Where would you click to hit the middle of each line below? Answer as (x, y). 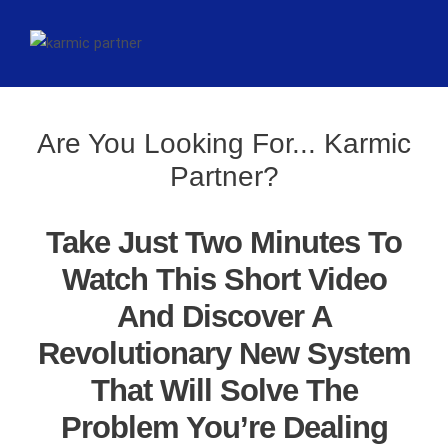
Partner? (224, 176)
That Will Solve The (224, 390)
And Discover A (224, 316)
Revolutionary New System (224, 353)
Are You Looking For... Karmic (224, 143)
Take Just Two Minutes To (224, 242)
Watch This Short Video (224, 279)
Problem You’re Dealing (224, 427)
